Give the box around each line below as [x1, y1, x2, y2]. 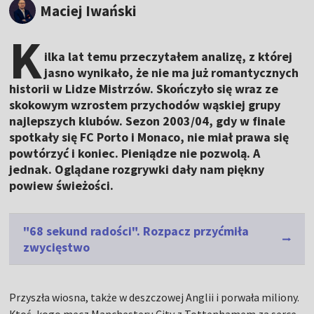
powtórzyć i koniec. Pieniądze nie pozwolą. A [9, 145, 261, 162]
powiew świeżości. [9, 177, 114, 194]
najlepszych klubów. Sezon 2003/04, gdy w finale [9, 113, 286, 130]
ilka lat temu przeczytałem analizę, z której [44, 48, 293, 65]
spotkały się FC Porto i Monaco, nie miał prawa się [9, 129, 289, 146]
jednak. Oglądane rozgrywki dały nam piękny [9, 161, 265, 178]
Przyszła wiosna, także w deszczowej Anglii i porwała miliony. [9, 290, 300, 305]
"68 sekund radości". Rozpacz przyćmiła [23, 223, 250, 240]
